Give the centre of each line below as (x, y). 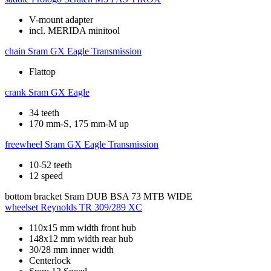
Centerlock (50, 261)
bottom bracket (33, 197)
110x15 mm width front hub (83, 228)
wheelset (21, 207)
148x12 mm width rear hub (81, 239)
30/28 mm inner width (71, 250)
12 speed (46, 176)
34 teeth (44, 113)
